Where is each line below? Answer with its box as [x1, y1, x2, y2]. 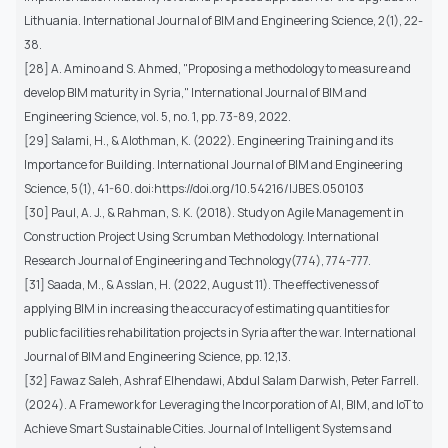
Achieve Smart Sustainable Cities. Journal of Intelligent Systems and [24, 419, 392, 437]
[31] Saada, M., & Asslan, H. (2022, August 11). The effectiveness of [24, 275, 379, 293]
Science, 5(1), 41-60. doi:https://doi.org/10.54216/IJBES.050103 [24, 179, 364, 197]
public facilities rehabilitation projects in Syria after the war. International [24, 323, 416, 341]
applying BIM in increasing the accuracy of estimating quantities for [24, 299, 390, 317]
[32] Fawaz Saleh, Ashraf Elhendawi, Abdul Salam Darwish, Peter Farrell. [24, 371, 419, 389]
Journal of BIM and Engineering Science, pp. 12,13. [24, 347, 291, 365]
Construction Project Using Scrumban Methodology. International [24, 227, 379, 245]
